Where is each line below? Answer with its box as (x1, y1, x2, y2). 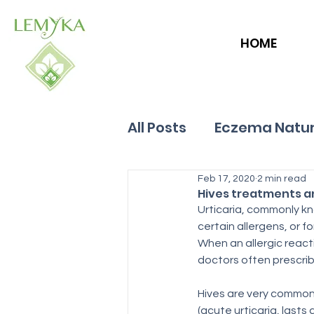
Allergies (156, 173, 217, 193)
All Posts (128, 117, 186, 137)
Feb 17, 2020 (198, 173, 255, 184)
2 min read (257, 173, 306, 184)
